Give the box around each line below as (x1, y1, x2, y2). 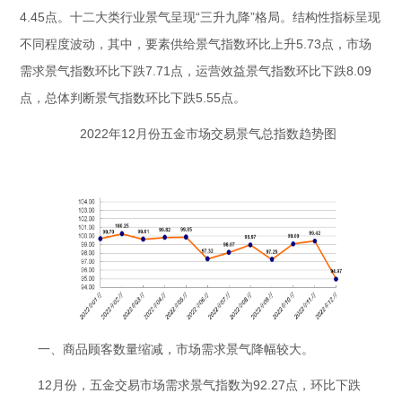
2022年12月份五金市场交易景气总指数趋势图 (80, 127, 340, 141)
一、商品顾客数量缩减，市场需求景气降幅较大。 (38, 342, 315, 356)
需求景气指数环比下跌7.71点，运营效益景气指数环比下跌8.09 (20, 64, 372, 78)
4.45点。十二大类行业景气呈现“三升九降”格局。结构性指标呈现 (20, 10, 381, 24)
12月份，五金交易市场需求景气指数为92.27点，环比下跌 (38, 378, 362, 392)
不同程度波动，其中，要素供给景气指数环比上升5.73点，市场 (20, 37, 372, 51)
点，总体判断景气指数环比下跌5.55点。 (20, 91, 247, 105)
